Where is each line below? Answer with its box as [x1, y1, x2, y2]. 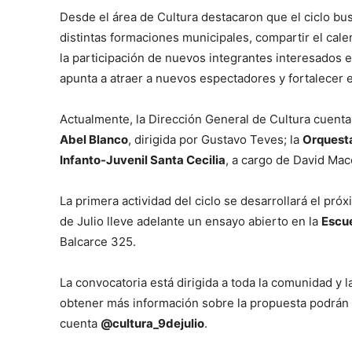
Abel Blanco [60, 132, 128, 148]
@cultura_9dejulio [101, 316, 204, 332]
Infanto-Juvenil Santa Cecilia [60, 152, 225, 168]
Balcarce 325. [60, 234, 136, 250]
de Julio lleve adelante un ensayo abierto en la [60, 214, 321, 229]
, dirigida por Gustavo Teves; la [128, 132, 302, 148]
